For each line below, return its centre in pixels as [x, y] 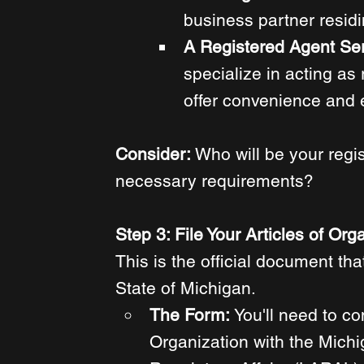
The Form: [192, 315]
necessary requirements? [217, 181]
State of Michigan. [188, 288]
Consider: [155, 154]
